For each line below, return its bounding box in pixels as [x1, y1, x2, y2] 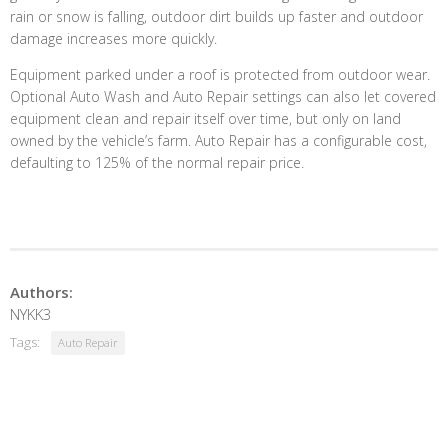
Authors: [10, 282, 73, 303]
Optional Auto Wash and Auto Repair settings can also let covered [10, 86, 436, 106]
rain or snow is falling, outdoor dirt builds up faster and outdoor [10, 6, 423, 26]
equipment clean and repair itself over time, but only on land [10, 108, 401, 128]
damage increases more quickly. [10, 28, 217, 48]
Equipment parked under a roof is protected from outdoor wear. [10, 64, 430, 84]
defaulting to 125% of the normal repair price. [10, 152, 304, 172]
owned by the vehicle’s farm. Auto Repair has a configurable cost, [10, 130, 427, 150]
